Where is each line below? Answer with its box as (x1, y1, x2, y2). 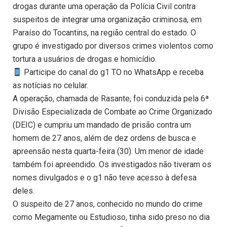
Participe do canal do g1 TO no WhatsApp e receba (22, 67, 204, 78)
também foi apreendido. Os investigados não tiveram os (13, 160, 211, 170)
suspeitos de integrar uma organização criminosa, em (13, 15, 202, 25)
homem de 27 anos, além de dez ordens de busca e (13, 133, 196, 143)
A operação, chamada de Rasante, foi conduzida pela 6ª (13, 94, 209, 104)
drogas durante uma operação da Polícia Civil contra (13, 2, 196, 12)
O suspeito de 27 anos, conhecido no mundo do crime (13, 199, 203, 209)
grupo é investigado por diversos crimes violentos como (13, 41, 213, 51)
